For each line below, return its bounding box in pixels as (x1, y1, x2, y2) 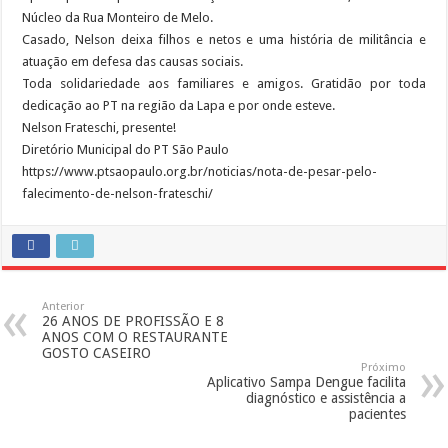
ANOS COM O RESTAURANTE (42, 329, 229, 345)
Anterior (42, 300, 85, 313)
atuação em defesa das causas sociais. (22, 54, 244, 69)
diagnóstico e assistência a (245, 390, 406, 406)
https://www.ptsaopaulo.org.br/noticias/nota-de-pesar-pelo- (22, 164, 378, 179)
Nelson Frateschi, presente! (22, 120, 177, 135)
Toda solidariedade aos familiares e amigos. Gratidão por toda (22, 76, 426, 91)
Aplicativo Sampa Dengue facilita (206, 374, 406, 390)
